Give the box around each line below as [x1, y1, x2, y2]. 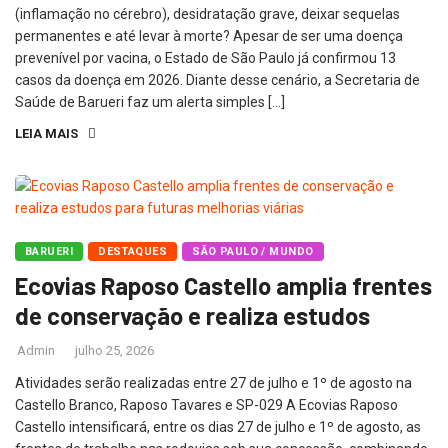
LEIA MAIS [15, 126, 78, 141]
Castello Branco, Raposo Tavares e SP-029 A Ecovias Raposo [15, 397, 398, 413]
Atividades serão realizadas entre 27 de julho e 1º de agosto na [15, 375, 412, 391]
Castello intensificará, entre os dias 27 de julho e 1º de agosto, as [15, 419, 421, 435]
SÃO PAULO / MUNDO [192, 245, 314, 258]
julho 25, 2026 [75, 343, 154, 358]
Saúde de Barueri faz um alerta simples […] [15, 94, 285, 110]
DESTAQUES [98, 245, 168, 258]
